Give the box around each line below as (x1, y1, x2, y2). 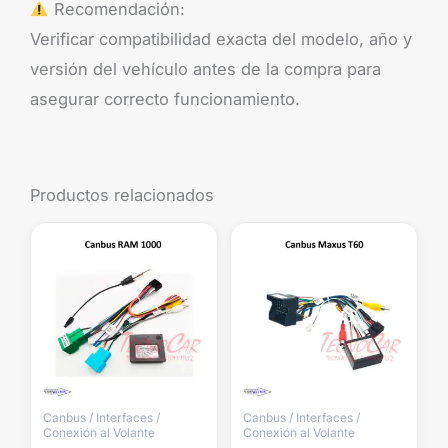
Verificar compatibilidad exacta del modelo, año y (30, 29, 412, 50)
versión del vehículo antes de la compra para (30, 59, 381, 80)
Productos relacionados (30, 185, 214, 206)
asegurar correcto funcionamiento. (30, 89, 300, 110)
